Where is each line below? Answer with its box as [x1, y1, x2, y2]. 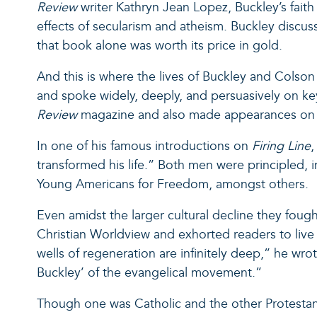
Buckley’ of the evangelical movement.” [37, 264, 262, 281]
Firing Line [252, 137, 311, 154]
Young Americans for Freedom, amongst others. [37, 175, 312, 192]
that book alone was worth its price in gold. [37, 37, 286, 54]
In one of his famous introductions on [37, 137, 252, 154]
